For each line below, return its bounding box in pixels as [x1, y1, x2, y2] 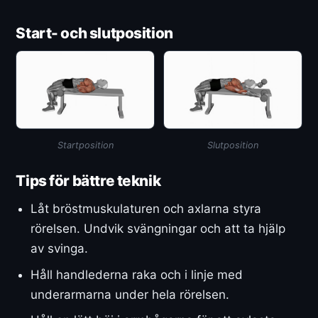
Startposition [57, 139, 114, 150]
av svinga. [31, 241, 89, 256]
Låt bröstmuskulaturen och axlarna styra [31, 201, 262, 216]
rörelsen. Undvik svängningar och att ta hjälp [31, 221, 286, 236]
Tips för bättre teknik [16, 172, 161, 190]
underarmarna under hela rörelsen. [31, 287, 230, 302]
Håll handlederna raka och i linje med [31, 267, 243, 282]
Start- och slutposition [16, 23, 173, 42]
